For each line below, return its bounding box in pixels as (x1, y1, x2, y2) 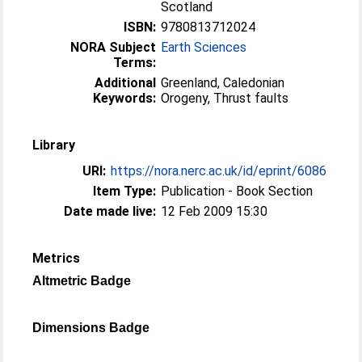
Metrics (32, 250, 81, 266)
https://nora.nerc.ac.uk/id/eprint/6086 (111, 163, 327, 179)
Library (32, 137, 76, 153)
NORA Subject (70, 40, 157, 55)
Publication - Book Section (161, 183, 314, 199)
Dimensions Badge (32, 321, 150, 335)
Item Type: (93, 183, 157, 199)
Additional (95, 75, 157, 90)
